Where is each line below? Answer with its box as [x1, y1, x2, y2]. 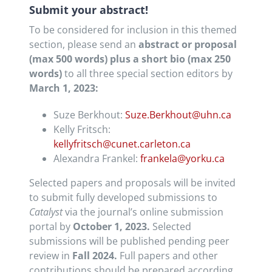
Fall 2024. [72, 249, 120, 263]
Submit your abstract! [29, 2, 148, 18]
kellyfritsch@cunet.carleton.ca [53, 137, 191, 151]
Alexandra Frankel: [53, 152, 140, 166]
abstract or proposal [138, 38, 237, 52]
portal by [29, 220, 73, 234]
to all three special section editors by [61, 67, 233, 81]
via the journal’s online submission [62, 205, 223, 219]
